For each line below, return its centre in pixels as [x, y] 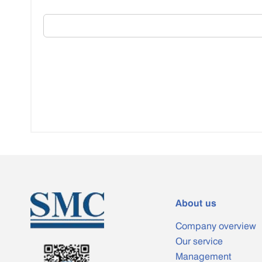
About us [196, 203]
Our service [199, 241]
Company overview [216, 226]
